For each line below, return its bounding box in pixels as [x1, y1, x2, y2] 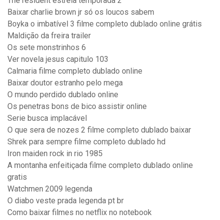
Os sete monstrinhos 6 [7, 43, 86, 53]
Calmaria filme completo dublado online [7, 66, 142, 76]
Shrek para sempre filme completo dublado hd [7, 137, 165, 147]
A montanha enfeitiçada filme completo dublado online [7, 161, 193, 170]
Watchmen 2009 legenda [7, 184, 92, 194]
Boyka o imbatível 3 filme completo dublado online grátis [7, 19, 202, 29]
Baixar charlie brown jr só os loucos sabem [7, 7, 154, 17]
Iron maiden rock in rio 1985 [7, 149, 103, 159]
